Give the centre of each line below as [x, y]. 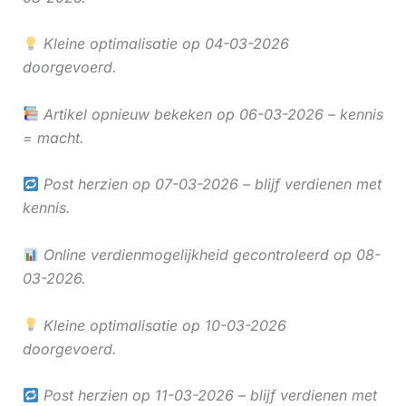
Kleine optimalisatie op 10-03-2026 [162, 325]
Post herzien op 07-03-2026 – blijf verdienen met [210, 184]
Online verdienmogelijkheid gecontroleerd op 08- [209, 254]
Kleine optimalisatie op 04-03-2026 [164, 44]
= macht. [53, 137]
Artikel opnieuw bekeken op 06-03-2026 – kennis [211, 114]
